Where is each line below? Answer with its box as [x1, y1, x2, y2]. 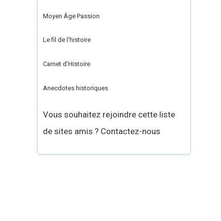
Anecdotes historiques [43, 84, 109, 92]
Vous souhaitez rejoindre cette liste [43, 109, 176, 119]
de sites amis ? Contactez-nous [43, 126, 161, 136]
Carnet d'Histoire [43, 60, 91, 68]
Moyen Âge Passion [43, 12, 100, 20]
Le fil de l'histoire [43, 36, 91, 44]
